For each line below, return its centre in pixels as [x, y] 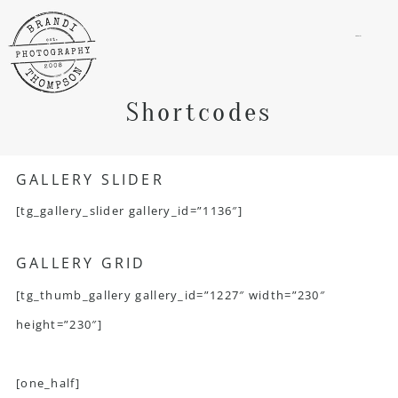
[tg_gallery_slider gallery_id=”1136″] [129, 211]
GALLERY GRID [81, 263]
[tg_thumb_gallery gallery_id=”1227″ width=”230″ [171, 295]
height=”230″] [59, 324]
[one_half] [48, 383]
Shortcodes [199, 112]
